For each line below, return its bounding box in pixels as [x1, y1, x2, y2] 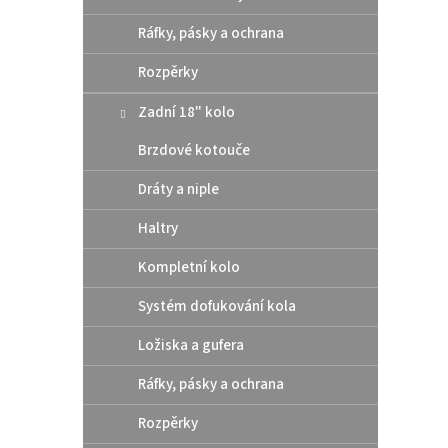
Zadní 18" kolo [138, 101, 235, 123]
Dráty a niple [138, 178, 219, 200]
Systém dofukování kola [138, 295, 296, 317]
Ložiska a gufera [138, 334, 244, 356]
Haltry [138, 217, 178, 239]
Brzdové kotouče [138, 139, 250, 161]
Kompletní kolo [138, 256, 240, 278]
